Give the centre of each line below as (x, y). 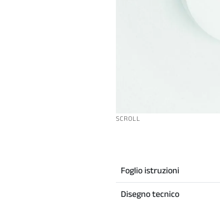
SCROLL (128, 118)
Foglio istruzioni (150, 170)
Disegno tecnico (150, 194)
